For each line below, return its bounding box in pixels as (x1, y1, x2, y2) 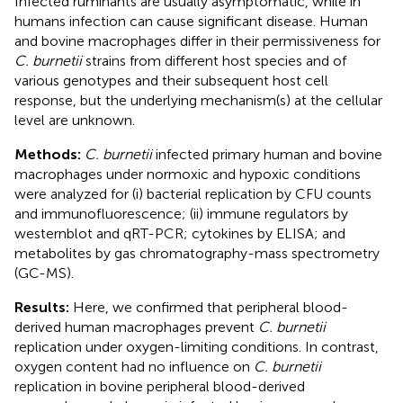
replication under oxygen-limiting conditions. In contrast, (14, 337, 379, 355)
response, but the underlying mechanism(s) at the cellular (14, 91, 382, 109)
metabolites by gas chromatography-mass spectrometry (14, 244, 380, 262)
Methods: (14, 145, 85, 163)
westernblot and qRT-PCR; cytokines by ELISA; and (14, 224, 345, 242)
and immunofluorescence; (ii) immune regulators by (14, 204, 348, 222)
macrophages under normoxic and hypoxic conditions (14, 165, 361, 183)
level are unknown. (14, 111, 135, 129)
